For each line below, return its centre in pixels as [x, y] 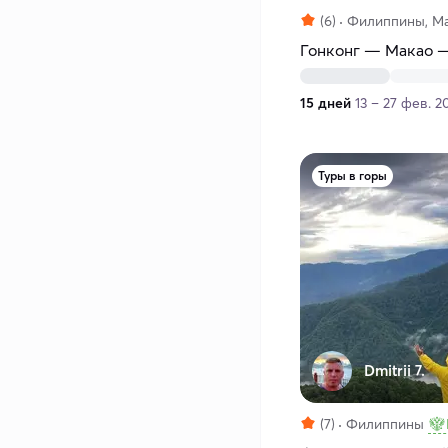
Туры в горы [352, 176]
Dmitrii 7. [394, 371]
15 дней [325, 103]
